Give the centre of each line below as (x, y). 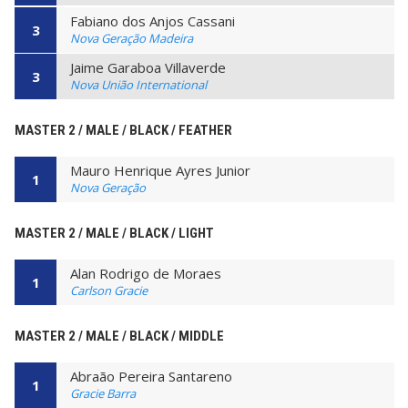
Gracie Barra (103, 393)
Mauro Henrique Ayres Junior (160, 170)
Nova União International (138, 84)
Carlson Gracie (109, 290)
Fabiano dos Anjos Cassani (153, 20)
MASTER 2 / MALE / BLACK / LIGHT (114, 233)
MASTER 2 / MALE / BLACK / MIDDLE (119, 336)
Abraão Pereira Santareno (151, 376)
